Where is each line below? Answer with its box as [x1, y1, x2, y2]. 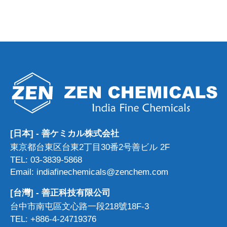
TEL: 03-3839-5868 [10, 155, 82, 165]
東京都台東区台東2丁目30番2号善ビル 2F [10, 142, 170, 153]
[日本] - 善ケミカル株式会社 [10, 129, 119, 139]
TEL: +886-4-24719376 [10, 214, 96, 224]
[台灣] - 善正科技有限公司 [10, 188, 110, 198]
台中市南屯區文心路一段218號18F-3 [10, 202, 149, 212]
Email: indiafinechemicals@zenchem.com [10, 167, 168, 177]
